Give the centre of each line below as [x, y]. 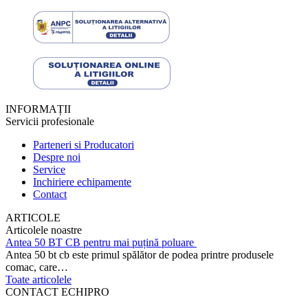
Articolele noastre [44, 230]
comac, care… [37, 267]
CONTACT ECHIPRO [57, 291]
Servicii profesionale [50, 121]
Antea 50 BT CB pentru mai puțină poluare [101, 242]
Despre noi [57, 157]
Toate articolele [38, 279]
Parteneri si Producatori [84, 144]
